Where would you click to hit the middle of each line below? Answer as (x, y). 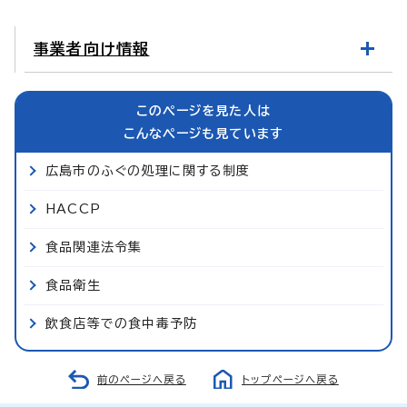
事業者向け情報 (92, 48)
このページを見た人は (203, 110)
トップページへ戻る (290, 379)
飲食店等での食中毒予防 (122, 323)
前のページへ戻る (142, 379)
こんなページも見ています (203, 133)
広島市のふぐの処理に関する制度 (148, 170)
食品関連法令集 (94, 247)
